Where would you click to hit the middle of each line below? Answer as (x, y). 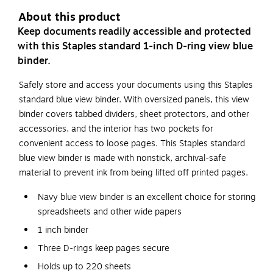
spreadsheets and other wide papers (110, 212)
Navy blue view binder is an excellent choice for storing (147, 197)
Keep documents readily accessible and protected (134, 32)
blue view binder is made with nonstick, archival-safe (122, 158)
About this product (70, 17)
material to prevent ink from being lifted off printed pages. (133, 173)
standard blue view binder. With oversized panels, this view (134, 100)
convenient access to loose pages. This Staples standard (132, 144)
